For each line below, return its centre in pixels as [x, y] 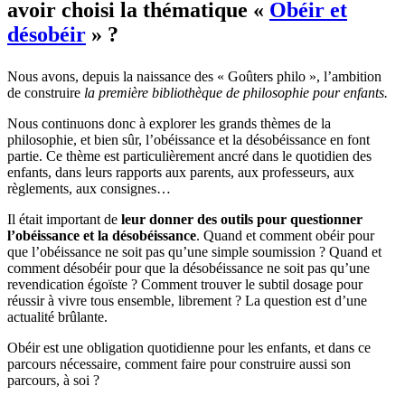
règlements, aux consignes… [89, 188]
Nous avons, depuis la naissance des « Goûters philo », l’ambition [194, 76]
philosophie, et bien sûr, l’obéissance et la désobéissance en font [188, 139]
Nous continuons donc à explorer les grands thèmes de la [169, 123]
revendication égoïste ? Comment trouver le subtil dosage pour [185, 284]
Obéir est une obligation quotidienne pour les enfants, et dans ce [189, 347]
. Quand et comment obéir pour [285, 235]
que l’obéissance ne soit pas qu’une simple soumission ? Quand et [194, 251]
